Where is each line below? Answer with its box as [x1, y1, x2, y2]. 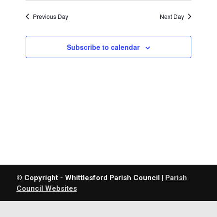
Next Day [159, 12, 184, 20]
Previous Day [33, 12, 69, 20]
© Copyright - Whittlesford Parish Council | [16, 173, 165, 182]
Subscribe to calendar [66, 42, 139, 52]
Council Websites [16, 184, 77, 193]
